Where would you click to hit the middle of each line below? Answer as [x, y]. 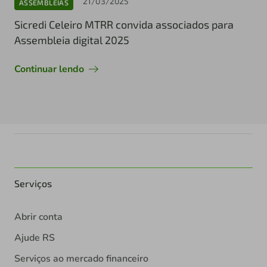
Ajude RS [35, 238]
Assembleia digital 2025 [72, 40]
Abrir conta [38, 217]
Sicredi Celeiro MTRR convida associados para [124, 25]
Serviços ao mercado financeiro [81, 259]
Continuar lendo [49, 69]
